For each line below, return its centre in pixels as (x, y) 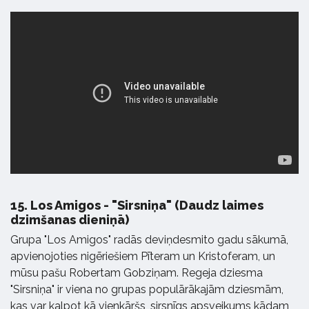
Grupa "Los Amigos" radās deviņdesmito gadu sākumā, (149, 240)
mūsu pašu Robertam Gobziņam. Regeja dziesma (137, 273)
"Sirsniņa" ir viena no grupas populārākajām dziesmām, (147, 290)
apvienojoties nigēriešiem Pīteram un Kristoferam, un (143, 257)
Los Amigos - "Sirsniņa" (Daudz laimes (146, 206)
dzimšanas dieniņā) (70, 220)
